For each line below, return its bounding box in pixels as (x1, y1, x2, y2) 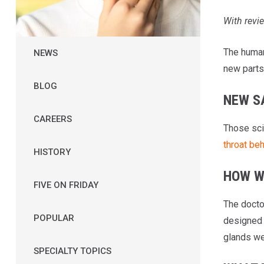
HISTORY (33, 146, 71, 157)
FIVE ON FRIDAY (33, 179, 98, 190)
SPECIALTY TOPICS (33, 245, 111, 256)
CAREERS (33, 113, 72, 124)
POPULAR (33, 212, 74, 223)
